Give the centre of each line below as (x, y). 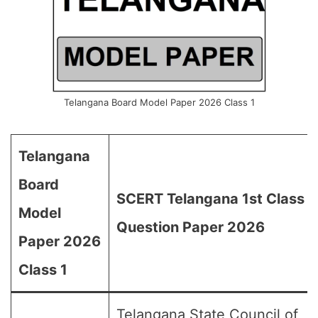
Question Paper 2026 (191, 227)
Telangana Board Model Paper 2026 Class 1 (159, 102)
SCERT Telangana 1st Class (210, 199)
